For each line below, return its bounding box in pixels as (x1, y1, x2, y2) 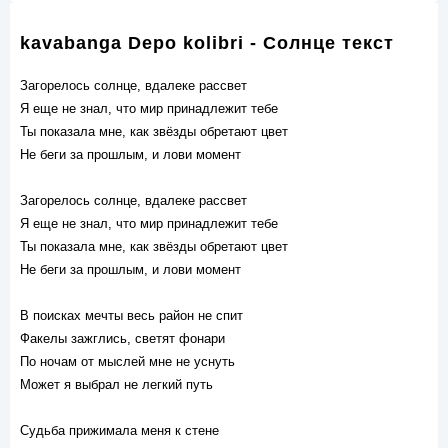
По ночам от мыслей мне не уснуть (20, 354, 235, 369)
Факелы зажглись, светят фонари (20, 331, 225, 346)
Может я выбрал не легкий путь (20, 377, 213, 392)
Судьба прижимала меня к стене (20, 423, 219, 438)
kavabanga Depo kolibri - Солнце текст (20, 33, 394, 53)
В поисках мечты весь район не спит (20, 308, 243, 323)
